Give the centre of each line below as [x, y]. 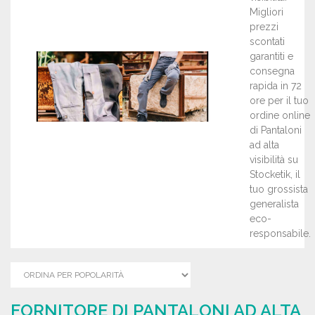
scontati [267, 41]
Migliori [266, 12]
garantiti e [271, 56]
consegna [272, 71]
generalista [274, 204]
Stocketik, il [275, 174]
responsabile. [280, 233]
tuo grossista [278, 189]
